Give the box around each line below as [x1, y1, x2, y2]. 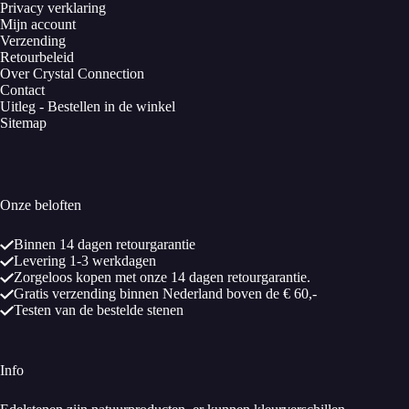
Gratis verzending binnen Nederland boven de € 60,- [14, 286, 317, 302]
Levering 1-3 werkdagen [14, 253, 156, 269]
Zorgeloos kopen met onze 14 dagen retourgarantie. [14, 269, 310, 286]
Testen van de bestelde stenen [14, 302, 184, 319]
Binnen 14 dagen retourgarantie [14, 236, 195, 253]
